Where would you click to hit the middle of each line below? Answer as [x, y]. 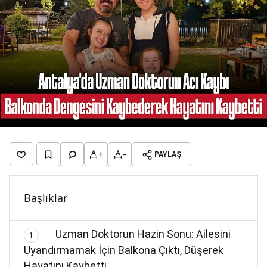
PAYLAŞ [168, 155]
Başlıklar [46, 198]
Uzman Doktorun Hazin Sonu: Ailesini [142, 234]
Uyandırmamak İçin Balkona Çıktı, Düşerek [124, 250]
